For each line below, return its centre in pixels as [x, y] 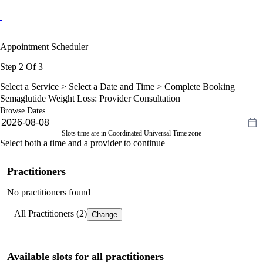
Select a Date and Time [112, 86]
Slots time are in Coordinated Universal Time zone [131, 133]
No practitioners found [49, 192]
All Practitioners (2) [50, 213]
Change [104, 214]
